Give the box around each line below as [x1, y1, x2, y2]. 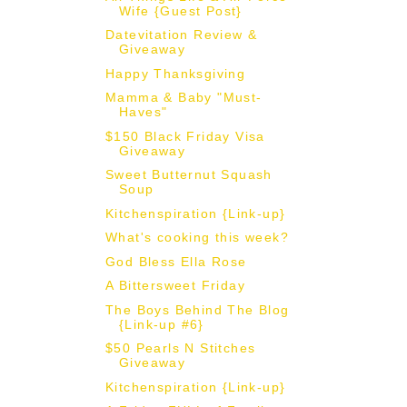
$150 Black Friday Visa [104, 128, 265, 144]
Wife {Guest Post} [118, 3, 243, 18]
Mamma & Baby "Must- [104, 90, 263, 105]
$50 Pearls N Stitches [104, 341, 256, 356]
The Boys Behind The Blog [104, 302, 290, 317]
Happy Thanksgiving [104, 65, 246, 81]
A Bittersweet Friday [104, 278, 245, 293]
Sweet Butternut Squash [104, 167, 273, 183]
